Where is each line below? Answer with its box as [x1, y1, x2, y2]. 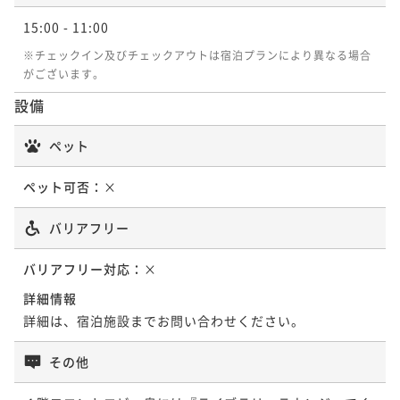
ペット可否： [23, 177, 104, 196]
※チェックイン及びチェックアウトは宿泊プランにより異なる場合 [23, 46, 371, 62]
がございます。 [23, 65, 104, 81]
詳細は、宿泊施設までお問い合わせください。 [23, 311, 304, 329]
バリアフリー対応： [23, 259, 144, 278]
